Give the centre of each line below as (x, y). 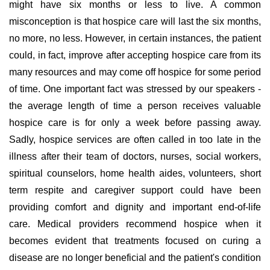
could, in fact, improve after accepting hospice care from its (135, 55)
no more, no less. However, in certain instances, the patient (135, 38)
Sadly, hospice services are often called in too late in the (135, 140)
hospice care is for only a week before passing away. (135, 123)
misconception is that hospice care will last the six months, (135, 21)
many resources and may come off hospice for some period (135, 72)
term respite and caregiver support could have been (135, 190)
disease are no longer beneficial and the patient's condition (135, 258)
